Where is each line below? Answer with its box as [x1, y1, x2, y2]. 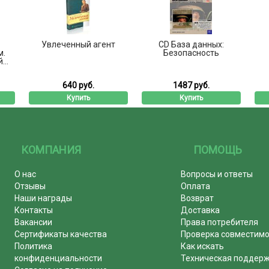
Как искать [181, 241, 225, 251]
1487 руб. [172, 80, 210, 90]
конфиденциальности [14, 253, 102, 263]
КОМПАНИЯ [21, 143, 82, 156]
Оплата [181, 181, 211, 191]
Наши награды [14, 193, 72, 203]
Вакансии [14, 217, 52, 227]
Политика [14, 241, 52, 251]
